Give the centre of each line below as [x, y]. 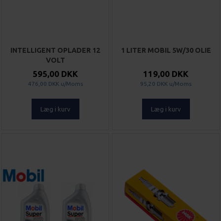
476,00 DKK [43, 84]
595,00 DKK [55, 74]
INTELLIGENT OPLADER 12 [55, 51]
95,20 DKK [154, 84]
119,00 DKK [166, 74]
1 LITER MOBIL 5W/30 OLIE [166, 51]
